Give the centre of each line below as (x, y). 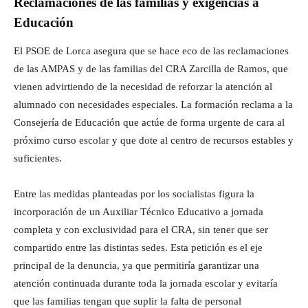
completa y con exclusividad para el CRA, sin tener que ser (141, 230)
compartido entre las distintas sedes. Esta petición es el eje (138, 247)
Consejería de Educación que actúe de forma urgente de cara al (149, 122)
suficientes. (38, 158)
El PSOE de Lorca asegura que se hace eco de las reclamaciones (151, 51)
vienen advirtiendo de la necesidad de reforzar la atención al (143, 87)
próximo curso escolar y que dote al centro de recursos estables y (154, 140)
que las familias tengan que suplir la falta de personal (128, 301)
